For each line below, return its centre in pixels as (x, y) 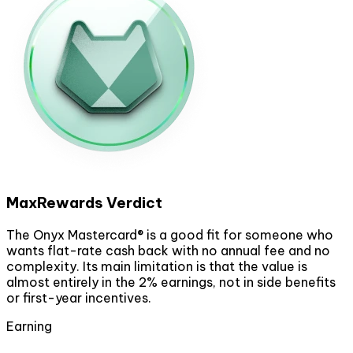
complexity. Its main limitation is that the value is (157, 266)
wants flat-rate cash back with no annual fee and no (168, 250)
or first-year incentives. (79, 297)
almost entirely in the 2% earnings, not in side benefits (171, 282)
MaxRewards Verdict (84, 203)
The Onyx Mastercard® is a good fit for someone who (170, 234)
